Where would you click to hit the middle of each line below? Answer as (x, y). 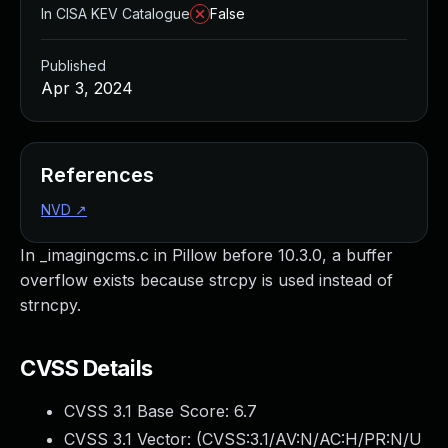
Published (73, 65)
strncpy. (50, 305)
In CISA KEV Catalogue (115, 13)
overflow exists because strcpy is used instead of (206, 280)
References (97, 175)
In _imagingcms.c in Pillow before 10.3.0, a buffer (206, 255)
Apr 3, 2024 (87, 88)
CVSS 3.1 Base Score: (149, 411)
